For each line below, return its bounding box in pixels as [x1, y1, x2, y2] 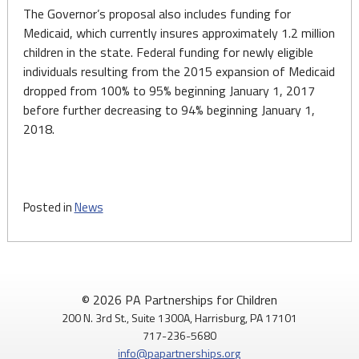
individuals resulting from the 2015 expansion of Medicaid [22, 62, 335, 81]
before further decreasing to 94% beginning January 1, [22, 100, 315, 119]
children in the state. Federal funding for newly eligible [22, 42, 313, 62]
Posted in [22, 198, 75, 216]
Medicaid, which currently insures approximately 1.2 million [22, 23, 335, 42]
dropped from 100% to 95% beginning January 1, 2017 [22, 81, 315, 100]
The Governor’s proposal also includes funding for [22, 4, 291, 23]
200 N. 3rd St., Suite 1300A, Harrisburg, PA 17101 [61, 309, 297, 326]
